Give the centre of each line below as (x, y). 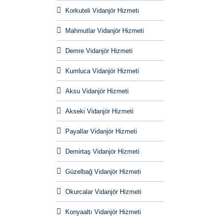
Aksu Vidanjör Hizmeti (97, 91)
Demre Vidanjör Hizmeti (99, 51)
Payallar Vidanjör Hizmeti (101, 132)
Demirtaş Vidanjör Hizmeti (102, 152)
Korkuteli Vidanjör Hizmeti (102, 11)
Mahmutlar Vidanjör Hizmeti (104, 31)
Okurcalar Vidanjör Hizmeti (103, 192)
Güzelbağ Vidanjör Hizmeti (103, 172)
